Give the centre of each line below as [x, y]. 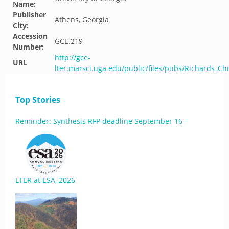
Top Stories [38, 100]
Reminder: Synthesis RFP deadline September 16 [99, 121]
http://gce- [73, 58]
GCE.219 [69, 41]
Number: [28, 47]
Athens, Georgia [82, 20]
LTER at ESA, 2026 [45, 180]
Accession [30, 36]
